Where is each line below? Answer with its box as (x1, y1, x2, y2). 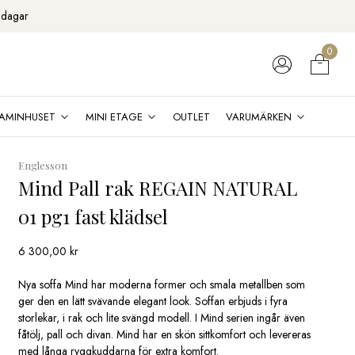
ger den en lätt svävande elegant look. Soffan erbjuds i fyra (18, 292, 288, 309)
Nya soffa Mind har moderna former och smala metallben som (18, 276, 306, 292)
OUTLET (172, 109, 210, 124)
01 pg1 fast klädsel (18, 203, 169, 229)
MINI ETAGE (85, 109, 143, 124)
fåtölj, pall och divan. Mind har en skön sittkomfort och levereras (18, 326, 311, 342)
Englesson (18, 158, 68, 172)
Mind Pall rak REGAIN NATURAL (18, 174, 298, 200)
